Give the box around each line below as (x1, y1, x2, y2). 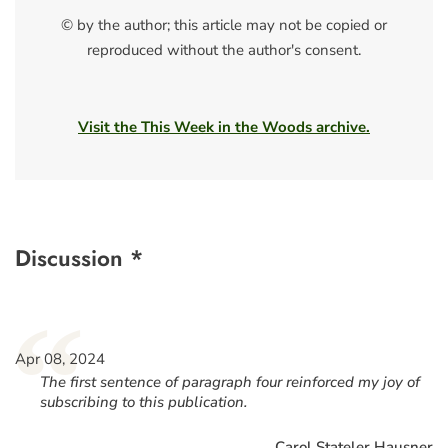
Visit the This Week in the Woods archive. (78, 117, 370, 138)
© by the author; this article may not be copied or (61, 14, 387, 35)
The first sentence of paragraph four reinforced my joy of (40, 372, 420, 393)
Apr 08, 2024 (15, 349, 105, 370)
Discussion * (15, 242, 143, 275)
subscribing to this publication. (40, 392, 248, 413)
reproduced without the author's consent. (87, 39, 361, 60)
